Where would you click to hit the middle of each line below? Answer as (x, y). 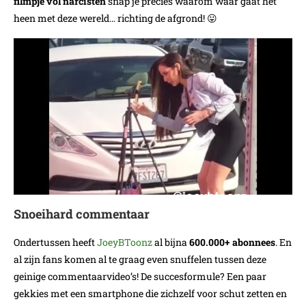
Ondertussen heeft (55, 242)
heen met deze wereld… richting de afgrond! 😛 (115, 18)
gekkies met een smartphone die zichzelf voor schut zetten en (150, 294)
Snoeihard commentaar (82, 214)
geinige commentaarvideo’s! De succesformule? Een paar (140, 277)
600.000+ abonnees (232, 242)
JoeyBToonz (125, 242)
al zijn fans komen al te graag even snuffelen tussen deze (140, 260)
